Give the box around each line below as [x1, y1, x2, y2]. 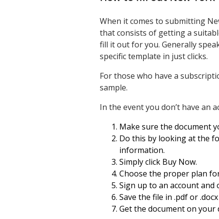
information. [119, 144, 165, 155]
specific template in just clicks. [100, 50, 208, 62]
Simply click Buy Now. [119, 156, 197, 167]
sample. [100, 82, 128, 93]
